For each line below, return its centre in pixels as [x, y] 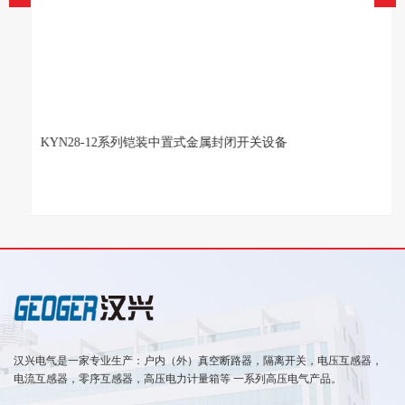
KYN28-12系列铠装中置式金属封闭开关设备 [152, 142]
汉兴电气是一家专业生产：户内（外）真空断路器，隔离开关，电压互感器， [198, 360]
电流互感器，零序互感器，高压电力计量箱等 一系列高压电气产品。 [178, 378]
